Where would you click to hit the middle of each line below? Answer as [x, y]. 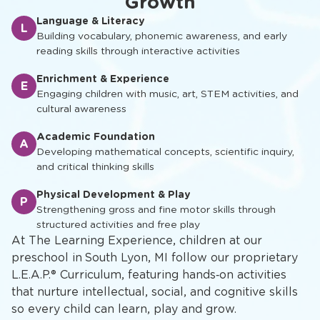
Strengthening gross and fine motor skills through [156, 210]
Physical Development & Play [114, 195]
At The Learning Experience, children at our [137, 241]
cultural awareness [81, 109]
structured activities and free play [118, 225]
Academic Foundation [96, 137]
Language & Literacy [91, 21]
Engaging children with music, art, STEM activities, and [167, 94]
